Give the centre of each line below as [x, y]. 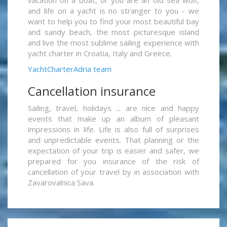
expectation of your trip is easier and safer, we [113, 151]
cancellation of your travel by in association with [113, 172]
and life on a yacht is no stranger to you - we [113, 11]
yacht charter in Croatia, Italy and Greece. [100, 53]
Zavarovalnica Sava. [61, 183]
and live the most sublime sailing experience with [113, 43]
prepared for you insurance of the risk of [113, 161]
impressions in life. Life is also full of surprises [113, 129]
